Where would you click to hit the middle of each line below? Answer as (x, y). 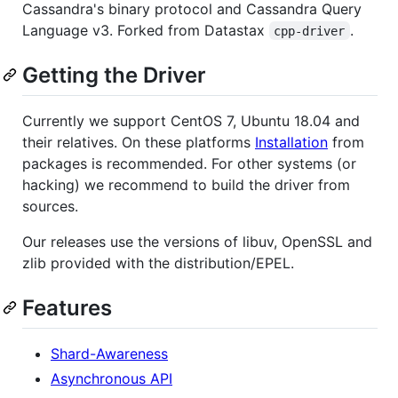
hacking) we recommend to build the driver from (186, 184)
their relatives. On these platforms (139, 142)
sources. (50, 206)
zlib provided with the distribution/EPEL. (158, 263)
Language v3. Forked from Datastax (146, 30)
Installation (291, 142)
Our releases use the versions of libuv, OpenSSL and (197, 241)
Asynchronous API (111, 378)
